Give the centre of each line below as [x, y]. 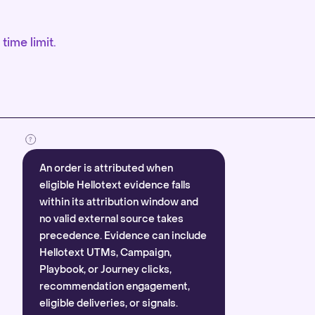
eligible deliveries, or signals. [109, 303]
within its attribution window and [119, 202]
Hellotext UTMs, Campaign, [105, 253]
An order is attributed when [106, 168]
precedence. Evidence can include [123, 236]
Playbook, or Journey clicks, [105, 270]
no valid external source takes [111, 219]
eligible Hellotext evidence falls [115, 185]
